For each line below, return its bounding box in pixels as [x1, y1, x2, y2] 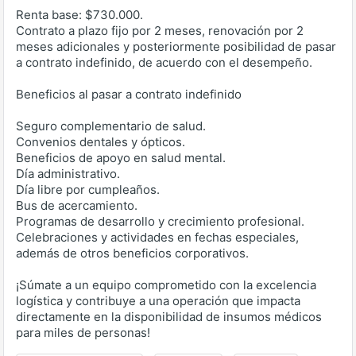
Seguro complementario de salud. [16, 118, 206, 134]
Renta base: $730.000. [16, 7, 143, 23]
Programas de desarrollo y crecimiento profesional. [16, 214, 304, 230]
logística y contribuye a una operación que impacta [16, 293, 300, 309]
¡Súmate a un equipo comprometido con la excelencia [16, 277, 316, 293]
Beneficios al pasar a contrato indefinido [16, 87, 242, 103]
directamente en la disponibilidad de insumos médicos [16, 309, 322, 325]
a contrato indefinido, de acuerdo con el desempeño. [16, 55, 312, 71]
